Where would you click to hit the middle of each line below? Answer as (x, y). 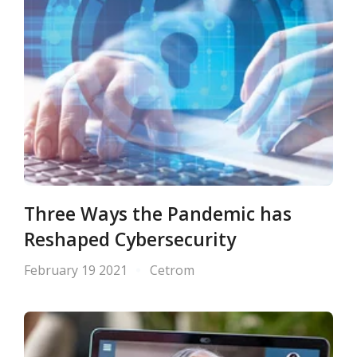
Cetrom (172, 271)
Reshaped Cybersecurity (130, 240)
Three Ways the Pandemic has (158, 214)
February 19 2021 (76, 271)
